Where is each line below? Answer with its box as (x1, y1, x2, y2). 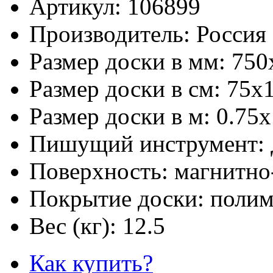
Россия (196, 20, 266, 47)
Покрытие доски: (29, 185, 210, 211)
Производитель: (29, 20, 196, 47)
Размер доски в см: (29, 75, 227, 102)
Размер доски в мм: (29, 48, 232, 74)
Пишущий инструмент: (29, 130, 271, 157)
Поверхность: (29, 157, 174, 184)
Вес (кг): (29, 212, 122, 239)
